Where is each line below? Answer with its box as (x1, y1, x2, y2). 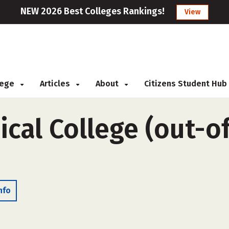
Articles (40, 79, 72, 88)
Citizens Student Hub (144, 79, 227, 88)
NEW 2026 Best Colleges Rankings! (20, 6, 165, 17)
